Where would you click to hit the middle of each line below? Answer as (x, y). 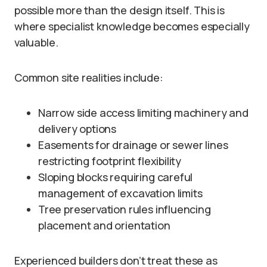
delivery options (77, 129)
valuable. (36, 42)
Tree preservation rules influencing (125, 209)
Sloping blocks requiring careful (116, 177)
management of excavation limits (120, 193)
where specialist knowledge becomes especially (132, 26)
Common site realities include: (89, 77)
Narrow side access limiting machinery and (143, 113)
